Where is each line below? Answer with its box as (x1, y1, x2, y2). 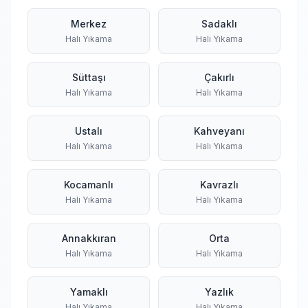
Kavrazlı (200, 179, 239, 190)
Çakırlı (204, 71, 234, 83)
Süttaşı (71, 71, 106, 83)
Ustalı (75, 125, 102, 137)
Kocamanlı (64, 179, 113, 190)
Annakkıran (61, 232, 116, 244)
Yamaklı (69, 286, 108, 298)
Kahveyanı (194, 125, 245, 137)
